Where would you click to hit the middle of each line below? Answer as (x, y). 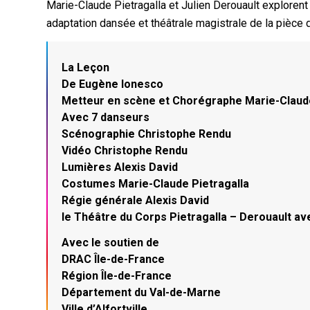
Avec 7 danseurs (106, 117)
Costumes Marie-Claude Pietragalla (156, 183)
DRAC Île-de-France (113, 259)
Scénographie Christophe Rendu (147, 134)
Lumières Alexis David (120, 167)
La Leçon (86, 67)
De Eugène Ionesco (113, 84)
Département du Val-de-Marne (142, 293)
